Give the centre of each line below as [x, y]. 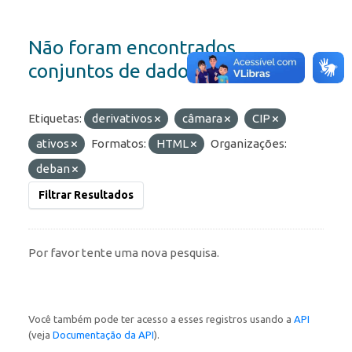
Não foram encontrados [132, 48]
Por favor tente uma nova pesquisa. [124, 253]
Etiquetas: [55, 119]
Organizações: [249, 144]
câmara [203, 119]
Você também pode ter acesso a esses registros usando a [161, 319]
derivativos [123, 119]
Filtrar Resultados [86, 195]
